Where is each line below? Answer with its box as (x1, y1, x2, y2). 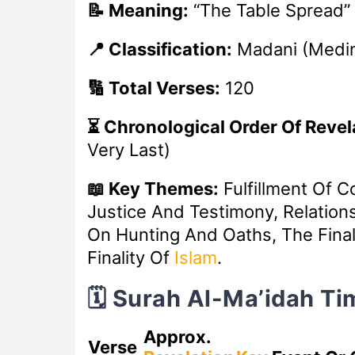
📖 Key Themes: (86, 177, 219, 199)
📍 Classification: (86, 38, 232, 59)
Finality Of (86, 246, 174, 268)
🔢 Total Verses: (86, 77, 220, 98)
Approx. (143, 326, 211, 348)
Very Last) (86, 139, 170, 160)
